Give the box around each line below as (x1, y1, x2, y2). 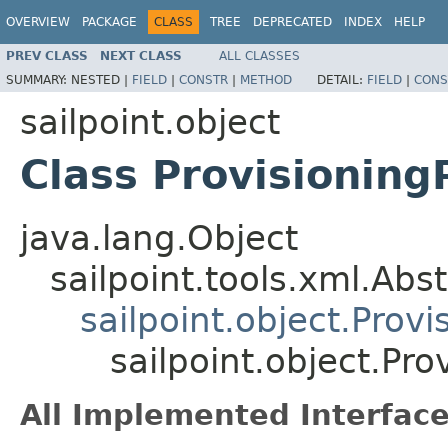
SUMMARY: (6, 72, 71, 87)
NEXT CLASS (100, 48, 182, 63)
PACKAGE (82, 15, 137, 29)
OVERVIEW (6, 15, 70, 29)
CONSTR (179, 72, 228, 87)
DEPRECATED (253, 15, 332, 29)
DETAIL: (317, 72, 367, 87)
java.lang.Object (20, 217, 298, 258)
